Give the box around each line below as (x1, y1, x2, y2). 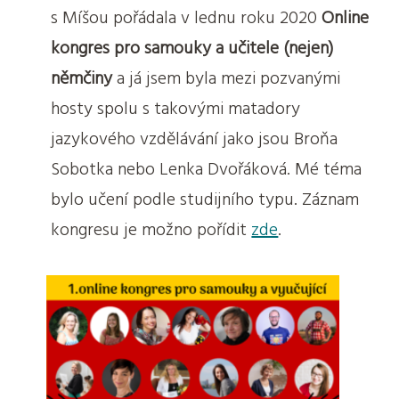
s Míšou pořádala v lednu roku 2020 (51, 5, 322, 31)
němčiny (51, 66, 113, 92)
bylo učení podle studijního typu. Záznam (51, 187, 360, 213)
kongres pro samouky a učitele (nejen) (51, 36, 335, 61)
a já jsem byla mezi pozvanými (112, 66, 341, 92)
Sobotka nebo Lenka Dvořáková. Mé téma (51, 157, 362, 183)
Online (322, 5, 370, 31)
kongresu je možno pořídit (51, 217, 252, 243)
